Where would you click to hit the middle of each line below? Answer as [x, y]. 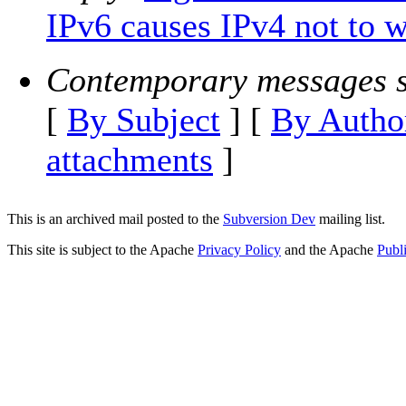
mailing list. [350, 219]
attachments [130, 160]
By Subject [144, 120]
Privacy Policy [239, 250]
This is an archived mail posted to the [115, 219]
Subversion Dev [269, 219]
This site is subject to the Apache [102, 250]
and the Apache [329, 250]
